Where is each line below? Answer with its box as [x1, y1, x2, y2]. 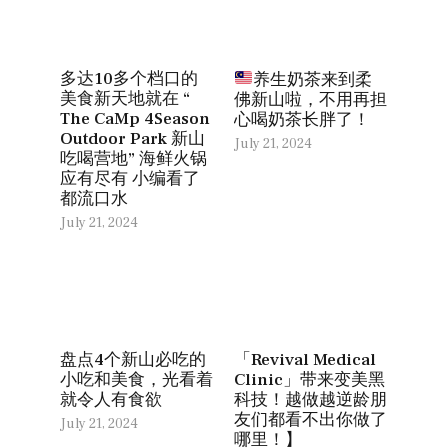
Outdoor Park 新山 [60, 128, 205, 151]
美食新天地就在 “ [60, 88, 190, 111]
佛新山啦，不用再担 [234, 88, 387, 111]
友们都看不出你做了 [234, 409, 387, 432]
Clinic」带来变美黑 [234, 369, 385, 392]
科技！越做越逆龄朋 [234, 389, 387, 412]
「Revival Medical [234, 349, 376, 372]
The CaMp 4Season [60, 108, 210, 131]
